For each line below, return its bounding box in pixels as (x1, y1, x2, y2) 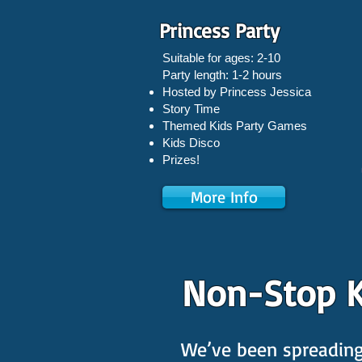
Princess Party (159, 18, 280, 43)
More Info (190, 187, 258, 207)
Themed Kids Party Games (162, 119, 307, 133)
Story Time (162, 102, 220, 116)
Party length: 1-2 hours (162, 68, 282, 82)
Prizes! (162, 153, 200, 166)
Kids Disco (162, 136, 220, 149)
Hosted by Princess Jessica (162, 85, 311, 99)
